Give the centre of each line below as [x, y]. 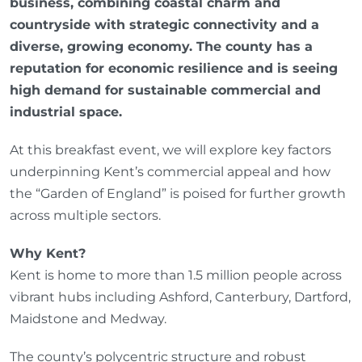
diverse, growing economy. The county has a [161, 46]
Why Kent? [48, 253]
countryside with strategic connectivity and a [164, 24]
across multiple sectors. [85, 215]
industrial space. [66, 112]
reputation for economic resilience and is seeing [174, 68]
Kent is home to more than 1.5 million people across [176, 275]
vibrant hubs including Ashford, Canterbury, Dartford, [180, 297]
